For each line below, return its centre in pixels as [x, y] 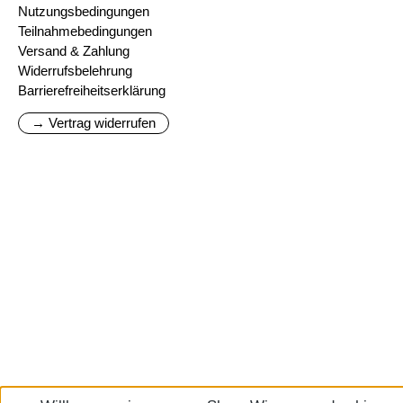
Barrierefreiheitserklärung [92, 90]
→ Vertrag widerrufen [94, 123]
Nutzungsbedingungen [84, 11]
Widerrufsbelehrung [75, 71]
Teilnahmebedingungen [85, 31]
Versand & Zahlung [74, 51]
